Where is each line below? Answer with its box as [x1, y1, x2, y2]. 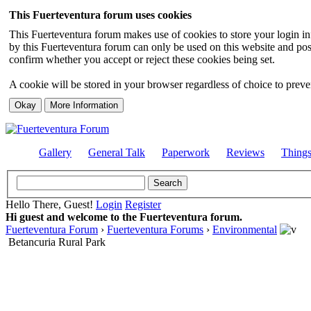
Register [125, 198, 161, 210]
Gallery [39, 146, 72, 158]
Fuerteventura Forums [107, 223, 203, 235]
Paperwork [162, 146, 210, 158]
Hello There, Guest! [6, 198, 96, 210]
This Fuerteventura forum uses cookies [9, 9, 192, 21]
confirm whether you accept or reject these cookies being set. [9, 53, 275, 65]
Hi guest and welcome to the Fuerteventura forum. [6, 210, 242, 223]
